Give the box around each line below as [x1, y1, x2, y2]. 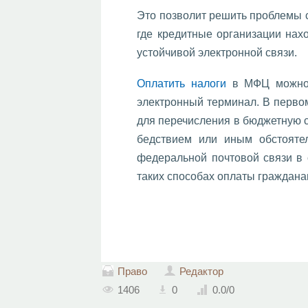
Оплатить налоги [137, 78, 226, 89]
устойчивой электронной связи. [137, 47, 298, 58]
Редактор [179, 265, 224, 278]
